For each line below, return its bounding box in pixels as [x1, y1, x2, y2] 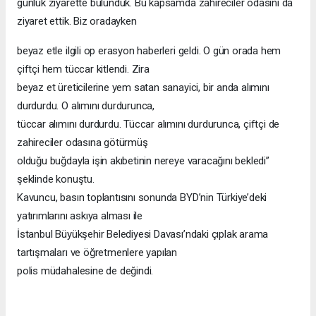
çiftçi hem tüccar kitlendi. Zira [17, 62, 150, 75]
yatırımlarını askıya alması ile [17, 209, 143, 222]
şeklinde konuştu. [17, 172, 95, 186]
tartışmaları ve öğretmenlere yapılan [17, 245, 178, 259]
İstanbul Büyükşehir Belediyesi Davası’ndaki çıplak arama [17, 227, 269, 241]
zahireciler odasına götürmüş [17, 135, 148, 149]
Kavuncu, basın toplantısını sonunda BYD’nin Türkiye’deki [17, 190, 267, 204]
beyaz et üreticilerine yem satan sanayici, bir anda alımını [17, 80, 269, 94]
